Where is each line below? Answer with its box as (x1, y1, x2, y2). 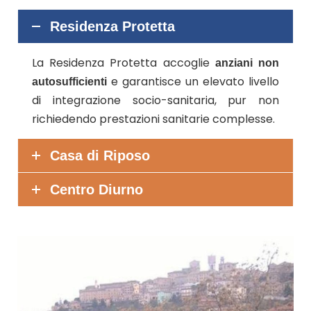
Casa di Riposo (50, 147, 150, 163)
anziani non (215, 56, 280, 69)
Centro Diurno (50, 181, 143, 197)
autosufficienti (32, 75, 107, 87)
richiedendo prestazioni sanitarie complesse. (32, 110, 275, 127)
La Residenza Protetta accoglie (32, 54, 215, 71)
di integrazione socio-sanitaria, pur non (32, 92, 279, 108)
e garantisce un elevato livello (107, 73, 279, 90)
